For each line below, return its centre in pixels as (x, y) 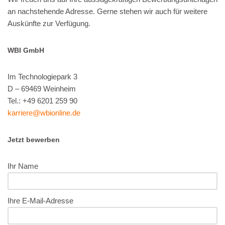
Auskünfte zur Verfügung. (49, 24)
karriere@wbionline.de (44, 113)
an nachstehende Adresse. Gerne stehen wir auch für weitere (107, 12)
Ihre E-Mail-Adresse (40, 201)
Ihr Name (23, 166)
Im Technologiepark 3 (42, 77)
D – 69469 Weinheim (42, 89)
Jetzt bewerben (34, 140)
